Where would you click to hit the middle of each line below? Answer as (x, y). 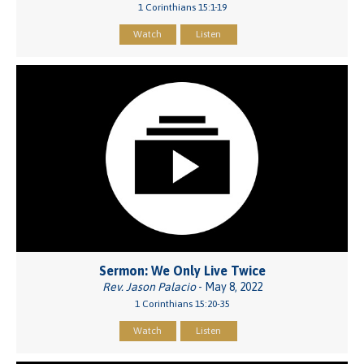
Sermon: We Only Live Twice (182, 271)
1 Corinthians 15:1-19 (182, 8)
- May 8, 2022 (229, 287)
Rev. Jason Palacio (149, 287)
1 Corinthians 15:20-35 (182, 304)
